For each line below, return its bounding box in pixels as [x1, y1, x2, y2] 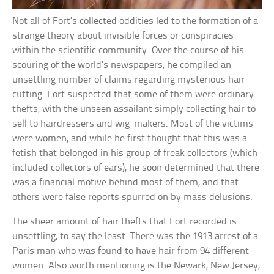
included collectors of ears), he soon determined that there [12, 163, 260, 174]
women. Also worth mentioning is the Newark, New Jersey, [12, 261, 261, 272]
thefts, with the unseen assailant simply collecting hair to [12, 104, 256, 115]
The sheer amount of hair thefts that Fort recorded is [12, 217, 237, 228]
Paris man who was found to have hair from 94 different [12, 246, 250, 257]
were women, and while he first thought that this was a [12, 133, 248, 144]
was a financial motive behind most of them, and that [12, 177, 239, 188]
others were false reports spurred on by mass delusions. [12, 192, 253, 203]
